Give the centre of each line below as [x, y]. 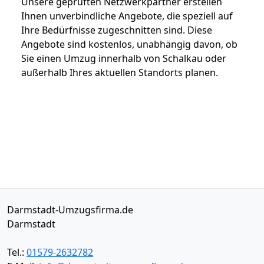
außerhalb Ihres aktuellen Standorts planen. [120, 72]
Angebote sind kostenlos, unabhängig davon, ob [129, 44]
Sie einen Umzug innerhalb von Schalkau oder [124, 58]
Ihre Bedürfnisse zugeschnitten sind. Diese [117, 30]
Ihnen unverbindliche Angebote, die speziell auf [127, 16]
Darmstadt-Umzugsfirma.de [70, 209]
